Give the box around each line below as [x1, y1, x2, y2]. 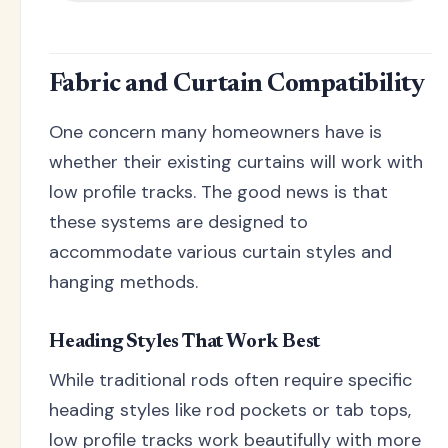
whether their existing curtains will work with [49, 149, 423, 174]
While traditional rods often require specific [49, 367, 412, 392]
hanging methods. [49, 269, 198, 294]
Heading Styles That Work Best [49, 331, 321, 352]
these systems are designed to [49, 209, 308, 234]
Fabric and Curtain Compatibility [49, 71, 425, 98]
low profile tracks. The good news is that [49, 179, 388, 204]
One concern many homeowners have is [49, 119, 382, 144]
